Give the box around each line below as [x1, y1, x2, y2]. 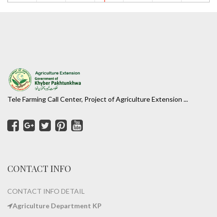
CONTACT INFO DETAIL [7, 186, 85, 195]
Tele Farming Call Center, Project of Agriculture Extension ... [7, 94, 188, 103]
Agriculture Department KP [13, 201, 102, 210]
